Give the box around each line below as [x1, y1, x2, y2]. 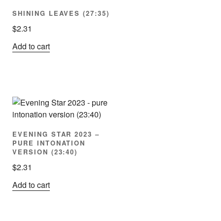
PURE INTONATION [12, 138, 86, 148]
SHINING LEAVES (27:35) [12, 8, 110, 18]
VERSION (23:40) [12, 147, 78, 157]
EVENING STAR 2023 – [12, 129, 100, 139]
